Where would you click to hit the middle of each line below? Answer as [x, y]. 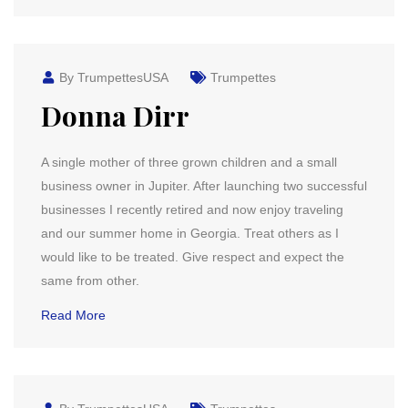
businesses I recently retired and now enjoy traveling [192, 209]
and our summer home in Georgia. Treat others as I [190, 233]
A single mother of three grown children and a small [189, 162]
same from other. [90, 280]
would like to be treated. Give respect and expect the [193, 257]
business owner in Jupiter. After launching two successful [204, 186]
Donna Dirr [115, 116]
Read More [73, 315]
